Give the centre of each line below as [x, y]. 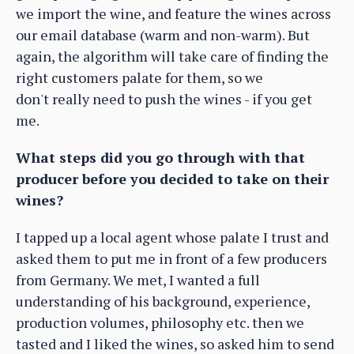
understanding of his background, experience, [163, 301]
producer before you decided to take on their [172, 178]
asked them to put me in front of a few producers [171, 258]
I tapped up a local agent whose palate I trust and [172, 237]
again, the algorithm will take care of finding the [172, 56]
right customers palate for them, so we [139, 77]
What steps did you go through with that [160, 157]
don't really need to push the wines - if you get [164, 98]
